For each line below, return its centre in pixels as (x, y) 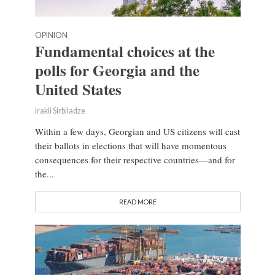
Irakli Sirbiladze (60, 111)
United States (78, 90)
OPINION (51, 36)
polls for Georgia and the (117, 71)
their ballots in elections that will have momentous (130, 146)
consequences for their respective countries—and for (135, 160)
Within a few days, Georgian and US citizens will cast (137, 132)
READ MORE (137, 202)
